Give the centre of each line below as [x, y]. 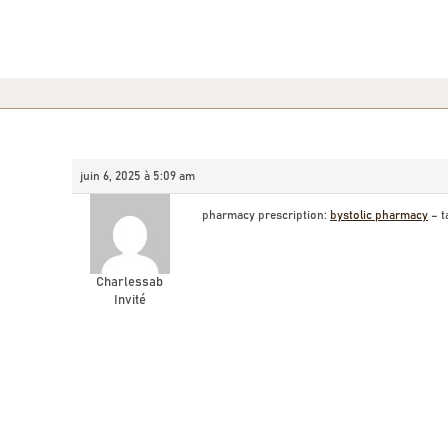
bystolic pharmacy [379, 215]
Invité [129, 300]
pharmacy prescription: [266, 215]
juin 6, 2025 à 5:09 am [137, 176]
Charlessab [129, 282]
